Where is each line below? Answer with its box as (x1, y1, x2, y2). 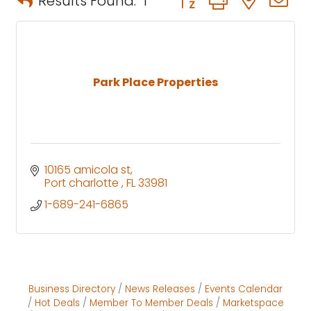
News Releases (125, 282, 195, 296)
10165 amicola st (44, 161, 131, 178)
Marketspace (222, 296, 284, 310)
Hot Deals (34, 296, 80, 310)
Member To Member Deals (89, 296, 213, 310)
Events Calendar (205, 282, 283, 296)
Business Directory (28, 282, 115, 296)
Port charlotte (44, 174, 121, 191)
